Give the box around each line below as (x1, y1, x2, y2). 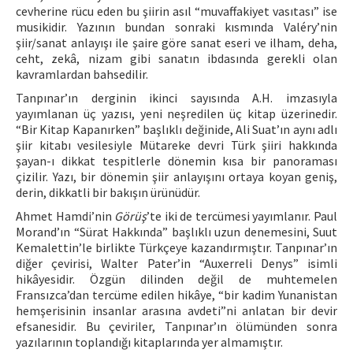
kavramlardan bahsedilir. (16, 66, 148, 82)
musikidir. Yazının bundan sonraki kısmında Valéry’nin (16, 19, 337, 35)
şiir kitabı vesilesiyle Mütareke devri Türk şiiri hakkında (16, 137, 337, 153)
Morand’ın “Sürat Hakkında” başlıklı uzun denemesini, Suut (16, 224, 337, 240)
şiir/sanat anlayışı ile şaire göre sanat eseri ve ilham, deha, (16, 35, 337, 50)
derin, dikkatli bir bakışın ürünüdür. (16, 184, 200, 200)
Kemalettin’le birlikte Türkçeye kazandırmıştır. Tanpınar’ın (16, 240, 337, 255)
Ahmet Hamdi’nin (16, 208, 115, 224)
